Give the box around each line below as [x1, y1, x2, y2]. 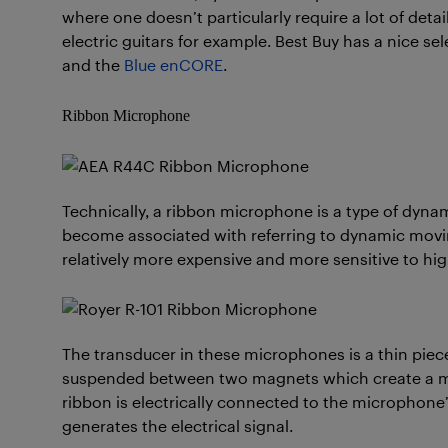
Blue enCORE [124, 55, 223, 74]
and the [62, 55, 124, 74]
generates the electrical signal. [62, 416, 293, 435]
